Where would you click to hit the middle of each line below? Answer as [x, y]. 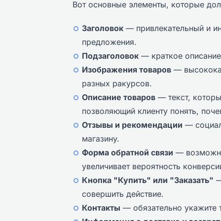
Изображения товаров [127, 70]
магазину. [101, 139]
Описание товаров [119, 97]
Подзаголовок [110, 56]
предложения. [110, 42]
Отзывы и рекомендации [132, 125]
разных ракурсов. [117, 83]
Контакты [101, 208]
